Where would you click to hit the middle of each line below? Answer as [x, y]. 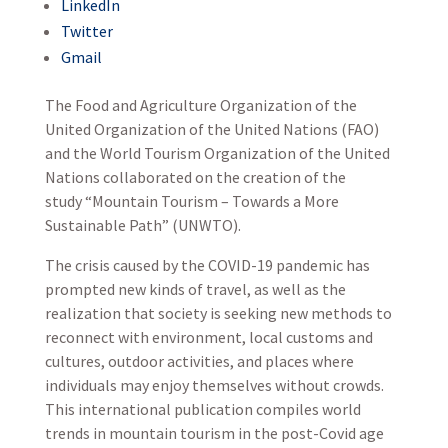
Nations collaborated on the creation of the [195, 177]
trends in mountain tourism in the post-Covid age [214, 433]
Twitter [86, 31]
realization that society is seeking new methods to [218, 313]
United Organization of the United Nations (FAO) [211, 129]
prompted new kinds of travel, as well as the [195, 289]
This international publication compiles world [202, 409]
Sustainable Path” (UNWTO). [142, 225]
